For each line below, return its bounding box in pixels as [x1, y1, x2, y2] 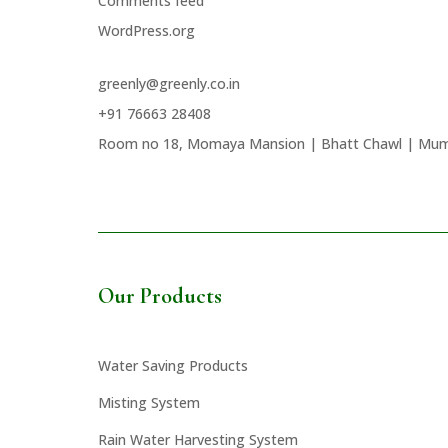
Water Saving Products [98, 355, 248, 375]
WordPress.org [98, 20, 195, 40]
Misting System [98, 392, 200, 412]
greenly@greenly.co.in [98, 73, 240, 93]
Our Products [98, 282, 222, 309]
